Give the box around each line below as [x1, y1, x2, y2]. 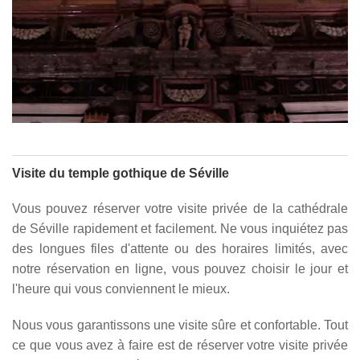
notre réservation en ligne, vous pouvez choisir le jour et [12, 261, 348, 276]
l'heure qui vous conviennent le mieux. [12, 281, 230, 296]
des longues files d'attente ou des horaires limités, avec [12, 241, 348, 256]
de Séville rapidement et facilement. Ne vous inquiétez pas [12, 221, 348, 235]
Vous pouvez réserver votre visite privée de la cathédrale [12, 201, 348, 215]
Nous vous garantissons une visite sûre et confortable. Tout [12, 317, 348, 332]
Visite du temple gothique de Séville [12, 166, 229, 180]
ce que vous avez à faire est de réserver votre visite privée [12, 337, 348, 352]
